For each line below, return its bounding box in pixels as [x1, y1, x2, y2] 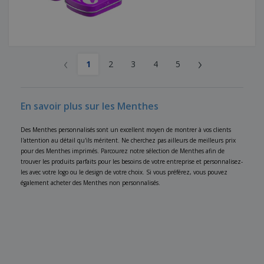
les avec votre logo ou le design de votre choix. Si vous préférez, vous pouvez [21, 168, 227, 177]
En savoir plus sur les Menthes [21, 100, 159, 113]
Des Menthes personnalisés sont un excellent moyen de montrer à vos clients [21, 126, 231, 134]
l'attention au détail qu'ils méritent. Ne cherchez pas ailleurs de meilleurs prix [21, 136, 236, 145]
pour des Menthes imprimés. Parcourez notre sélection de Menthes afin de [21, 147, 225, 156]
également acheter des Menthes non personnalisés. [21, 179, 160, 187]
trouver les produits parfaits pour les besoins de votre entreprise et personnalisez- [21, 157, 243, 166]
